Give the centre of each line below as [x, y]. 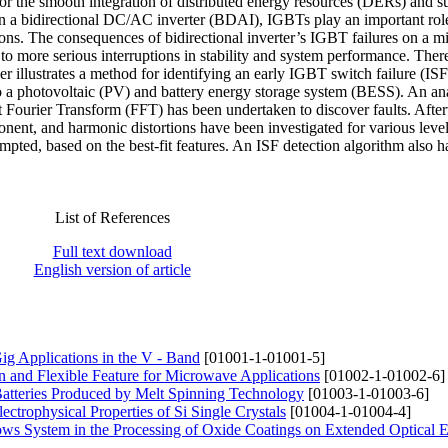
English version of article [112, 269]
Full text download [112, 251]
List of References [112, 217]
